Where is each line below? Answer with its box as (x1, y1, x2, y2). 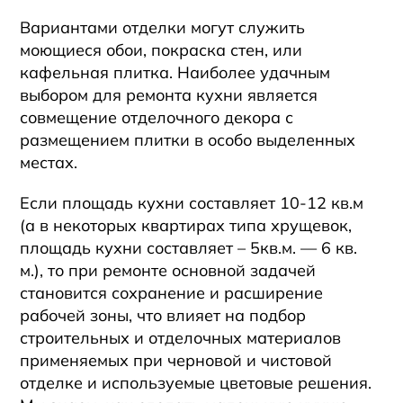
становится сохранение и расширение (20, 282, 324, 303)
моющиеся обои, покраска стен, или (20, 40, 303, 60)
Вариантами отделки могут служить (20, 17, 306, 38)
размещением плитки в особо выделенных (20, 130, 356, 150)
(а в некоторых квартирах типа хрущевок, (20, 215, 353, 236)
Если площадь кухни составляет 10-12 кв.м (20, 193, 364, 213)
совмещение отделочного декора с (20, 107, 294, 128)
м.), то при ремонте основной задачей (20, 260, 317, 281)
